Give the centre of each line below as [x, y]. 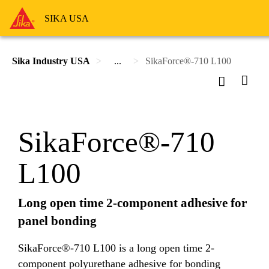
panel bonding [57, 221]
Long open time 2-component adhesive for [132, 203]
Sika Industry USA [51, 61]
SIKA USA [66, 18]
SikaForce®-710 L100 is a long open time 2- [116, 248]
